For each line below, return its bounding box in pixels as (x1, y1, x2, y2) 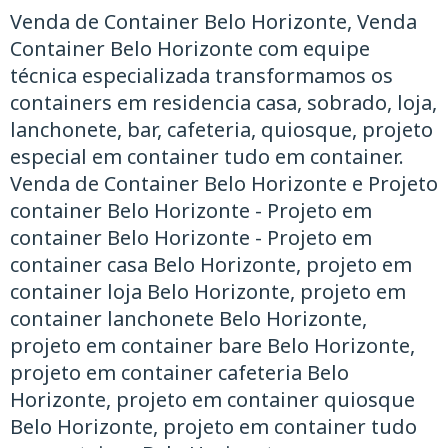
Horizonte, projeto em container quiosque (10, 385, 415, 413)
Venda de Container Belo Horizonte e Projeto (10, 169, 438, 197)
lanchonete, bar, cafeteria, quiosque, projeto (10, 115, 433, 143)
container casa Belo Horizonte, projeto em (10, 250, 412, 278)
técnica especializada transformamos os (10, 61, 393, 89)
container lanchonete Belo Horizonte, (10, 304, 367, 332)
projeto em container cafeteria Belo (10, 358, 349, 386)
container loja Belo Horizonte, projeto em (10, 277, 406, 305)
